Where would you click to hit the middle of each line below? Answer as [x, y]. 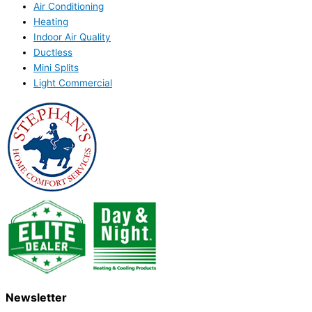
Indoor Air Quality [72, 37]
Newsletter [36, 297]
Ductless [53, 53]
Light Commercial [73, 83]
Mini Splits [56, 68]
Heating [51, 22]
